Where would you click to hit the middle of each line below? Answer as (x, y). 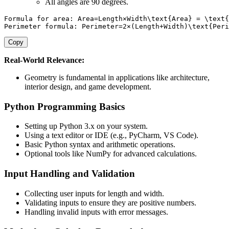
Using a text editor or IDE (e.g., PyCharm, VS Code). (111, 135)
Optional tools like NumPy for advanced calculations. (111, 154)
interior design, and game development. (88, 86)
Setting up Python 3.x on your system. (86, 126)
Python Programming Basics (64, 106)
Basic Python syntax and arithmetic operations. (100, 145)
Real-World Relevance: (44, 60)
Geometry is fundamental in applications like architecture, (117, 77)
